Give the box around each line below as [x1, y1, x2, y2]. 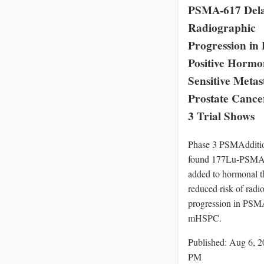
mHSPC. [188, 211, 222, 224]
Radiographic [188, 19, 256, 37]
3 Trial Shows [188, 108, 255, 125]
